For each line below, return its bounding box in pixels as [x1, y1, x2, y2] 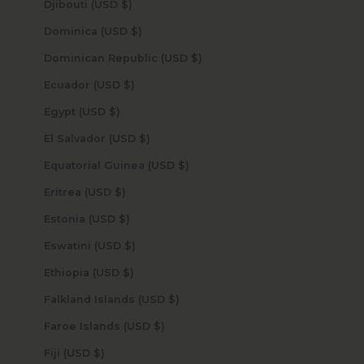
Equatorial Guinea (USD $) [177, 159, 189, 172]
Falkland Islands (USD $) [167, 293, 180, 306]
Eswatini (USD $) [123, 240, 136, 253]
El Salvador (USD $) [138, 132, 150, 145]
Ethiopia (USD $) [122, 266, 134, 279]
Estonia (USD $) [118, 213, 130, 226]
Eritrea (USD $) [114, 186, 126, 199]
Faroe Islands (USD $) [153, 320, 165, 333]
